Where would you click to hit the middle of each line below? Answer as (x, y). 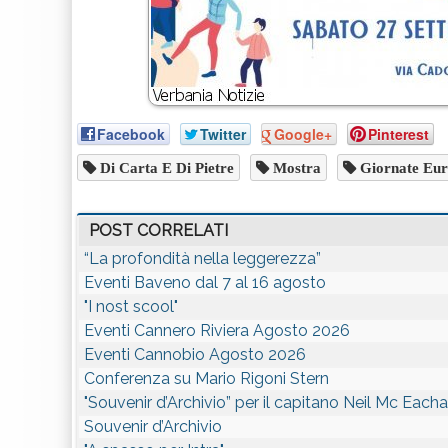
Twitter (223, 134)
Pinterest (398, 134)
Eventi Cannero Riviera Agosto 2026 (217, 330)
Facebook (131, 134)
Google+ (303, 134)
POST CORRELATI (158, 230)
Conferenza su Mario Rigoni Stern (206, 378)
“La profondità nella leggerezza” (202, 258)
